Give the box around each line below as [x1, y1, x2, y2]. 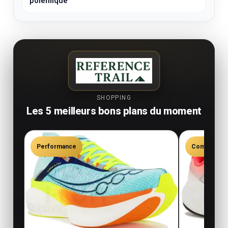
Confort [191, 143, 215, 151]
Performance [37, 143, 77, 151]
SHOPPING [96, 94, 132, 102]
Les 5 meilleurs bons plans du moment [26, 105, 202, 118]
